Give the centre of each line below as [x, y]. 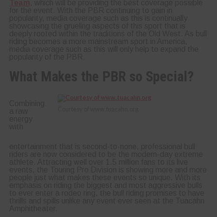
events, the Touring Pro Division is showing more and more [108, 170]
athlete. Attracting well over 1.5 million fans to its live [98, 162]
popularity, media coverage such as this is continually [98, 18]
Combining [27, 103]
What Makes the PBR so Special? [101, 76]
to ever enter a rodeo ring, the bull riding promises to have [107, 193]
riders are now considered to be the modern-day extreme [106, 154]
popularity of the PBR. [47, 57]
